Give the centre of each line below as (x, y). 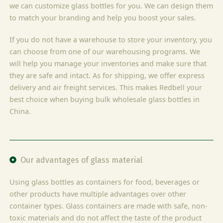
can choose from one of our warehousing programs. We (105, 51)
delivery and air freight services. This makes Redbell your (106, 87)
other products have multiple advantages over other (98, 194)
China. (20, 111)
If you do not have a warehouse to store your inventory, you (111, 39)
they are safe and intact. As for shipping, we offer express (107, 75)
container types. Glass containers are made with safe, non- (109, 206)
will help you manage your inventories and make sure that (108, 63)
